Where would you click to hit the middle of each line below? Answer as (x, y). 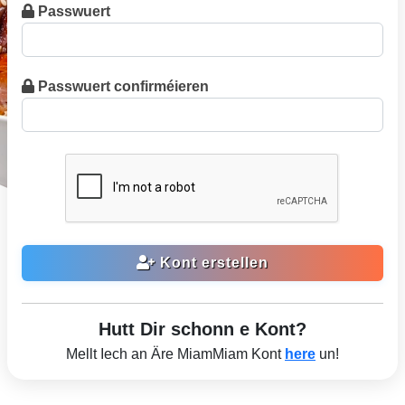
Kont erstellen (212, 263)
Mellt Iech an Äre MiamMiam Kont (175, 354)
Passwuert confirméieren (123, 87)
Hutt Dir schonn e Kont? (202, 330)
